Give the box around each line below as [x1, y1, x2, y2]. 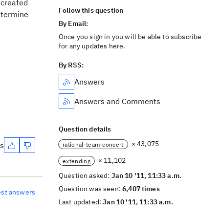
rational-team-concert [63, 140, 124, 148]
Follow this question [59, 6, 124, 15]
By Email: [59, 19, 90, 28]
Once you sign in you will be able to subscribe [59, 32, 202, 41]
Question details [59, 125, 111, 133]
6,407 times [122, 184, 160, 193]
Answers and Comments [74, 96, 160, 106]
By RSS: [59, 61, 84, 69]
